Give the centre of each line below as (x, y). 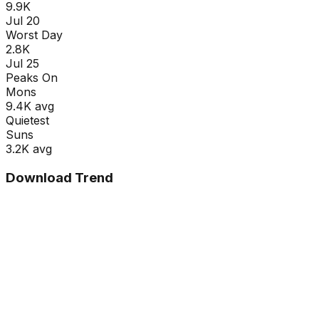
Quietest (27, 120)
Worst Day (34, 35)
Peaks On (32, 77)
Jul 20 (23, 20)
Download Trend (59, 177)
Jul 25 (22, 63)
